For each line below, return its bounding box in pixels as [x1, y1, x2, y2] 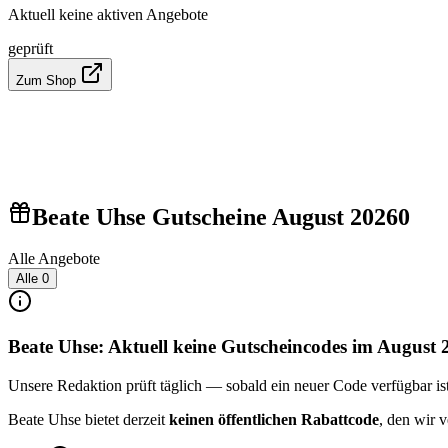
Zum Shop [16, 72, 80, 88]
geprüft [8, 39, 53, 57]
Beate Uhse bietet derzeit [8, 410, 169, 428]
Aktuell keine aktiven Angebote [8, 5, 208, 23]
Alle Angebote [8, 250, 100, 268]
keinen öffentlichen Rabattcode [169, 410, 379, 428]
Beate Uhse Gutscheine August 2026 [32, 203, 398, 230]
